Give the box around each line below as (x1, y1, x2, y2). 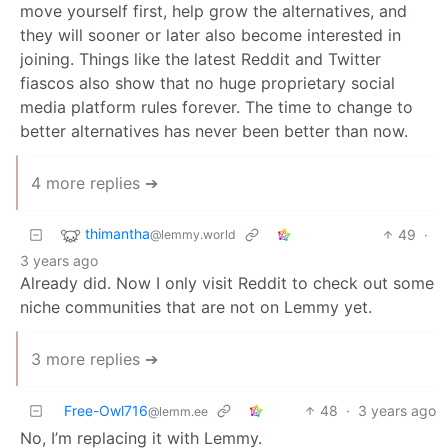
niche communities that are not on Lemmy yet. (20, 296, 372, 317)
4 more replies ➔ (31, 172, 158, 193)
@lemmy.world (150, 226, 236, 242)
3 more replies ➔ (31, 348, 158, 369)
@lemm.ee (148, 403, 208, 419)
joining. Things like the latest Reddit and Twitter (20, 48, 381, 69)
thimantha (85, 224, 150, 242)
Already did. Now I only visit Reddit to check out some (20, 272, 434, 293)
